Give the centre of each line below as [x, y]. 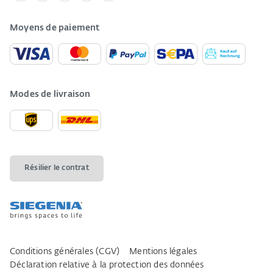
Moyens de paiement [55, 28]
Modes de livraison [50, 94]
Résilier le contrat [57, 168]
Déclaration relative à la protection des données [107, 265]
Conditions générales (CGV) [65, 251]
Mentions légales [163, 251]
